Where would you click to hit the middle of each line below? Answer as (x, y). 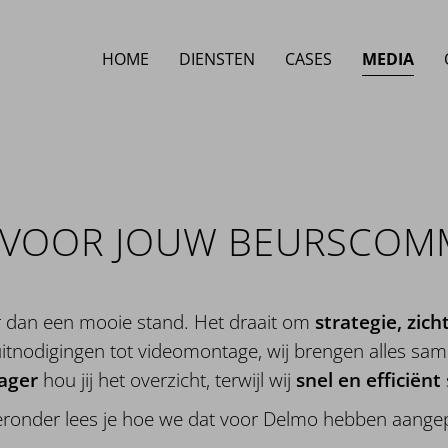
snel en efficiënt (368, 379)
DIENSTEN (216, 58)
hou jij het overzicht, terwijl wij (167, 379)
